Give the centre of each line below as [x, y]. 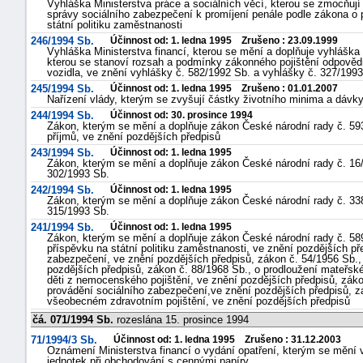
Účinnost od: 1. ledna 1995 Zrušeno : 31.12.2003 [227, 340]
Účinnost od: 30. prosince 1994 [181, 115]
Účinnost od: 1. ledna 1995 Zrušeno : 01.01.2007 [224, 88]
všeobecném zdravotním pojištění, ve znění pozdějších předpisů [199, 301]
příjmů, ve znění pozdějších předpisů [134, 137]
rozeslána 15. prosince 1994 [181, 320]
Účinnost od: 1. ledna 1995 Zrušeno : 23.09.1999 [224, 41]
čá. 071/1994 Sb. [73, 320]
